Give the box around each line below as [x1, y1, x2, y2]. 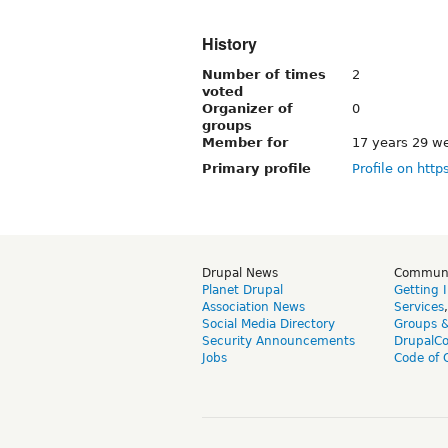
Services [394, 299, 444, 314]
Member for [202, 134, 288, 150]
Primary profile [202, 160, 311, 176]
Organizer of [202, 100, 293, 116]
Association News [202, 299, 305, 314]
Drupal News [202, 265, 278, 280]
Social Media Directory [202, 316, 335, 331]
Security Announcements [202, 333, 355, 348]
